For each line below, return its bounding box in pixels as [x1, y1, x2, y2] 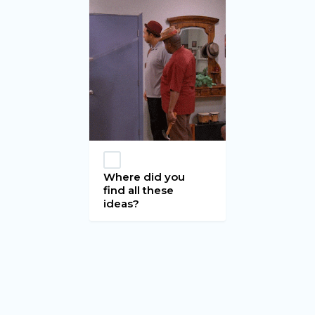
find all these [103, 183, 174, 197]
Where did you [103, 169, 186, 184]
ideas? [103, 196, 140, 210]
